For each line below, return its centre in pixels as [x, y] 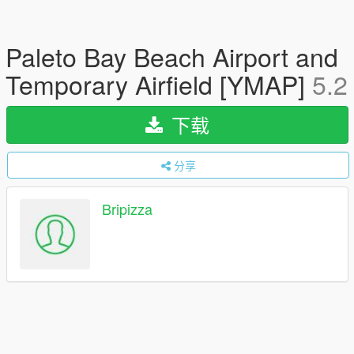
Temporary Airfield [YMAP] [159, 84]
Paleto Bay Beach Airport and [172, 56]
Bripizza [127, 209]
